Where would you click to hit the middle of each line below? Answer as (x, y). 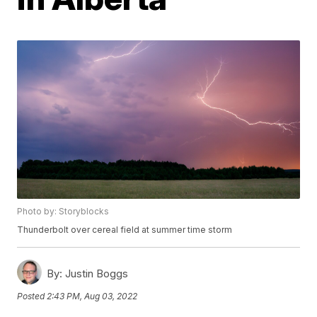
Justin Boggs (96, 274)
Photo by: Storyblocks (63, 212)
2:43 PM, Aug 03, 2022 (92, 296)
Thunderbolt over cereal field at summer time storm (125, 230)
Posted (32, 296)
